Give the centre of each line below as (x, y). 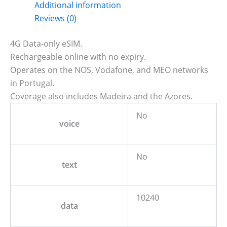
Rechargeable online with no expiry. (78, 57)
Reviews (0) (55, 18)
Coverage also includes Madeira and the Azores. (101, 96)
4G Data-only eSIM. (46, 44)
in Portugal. (32, 83)
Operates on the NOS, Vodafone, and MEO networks (109, 70)
